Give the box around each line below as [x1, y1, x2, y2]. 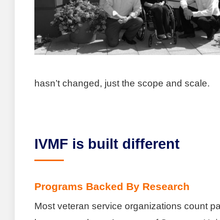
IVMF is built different [34, 135, 180, 152]
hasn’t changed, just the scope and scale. [34, 78, 210, 88]
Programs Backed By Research [34, 180, 190, 192]
